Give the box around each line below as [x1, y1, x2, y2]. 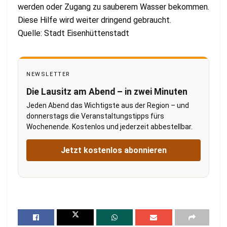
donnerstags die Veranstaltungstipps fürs [26, 111, 164, 120]
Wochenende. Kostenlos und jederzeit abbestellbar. [26, 122, 193, 131]
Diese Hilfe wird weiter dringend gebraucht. [18, 15, 171, 25]
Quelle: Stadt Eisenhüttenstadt [18, 28, 129, 38]
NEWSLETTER [26, 70, 70, 78]
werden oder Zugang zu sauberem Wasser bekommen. [18, 2, 209, 12]
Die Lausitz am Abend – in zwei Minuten [26, 86, 187, 97]
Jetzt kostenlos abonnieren [60, 145, 167, 155]
